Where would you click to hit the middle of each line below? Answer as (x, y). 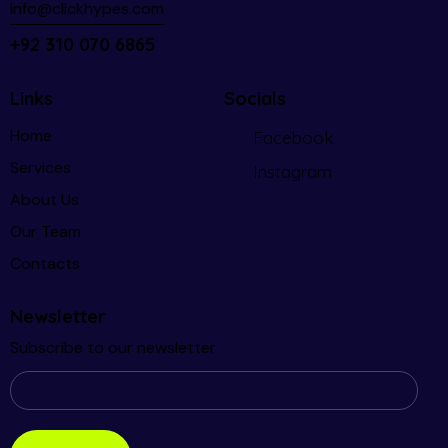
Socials (255, 98)
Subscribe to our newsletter (113, 348)
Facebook (293, 138)
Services (40, 168)
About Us (44, 200)
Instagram (292, 172)
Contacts (45, 264)
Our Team (45, 232)
